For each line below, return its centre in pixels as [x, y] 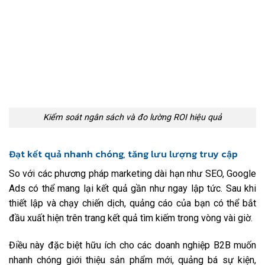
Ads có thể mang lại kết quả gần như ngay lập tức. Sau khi [132, 189]
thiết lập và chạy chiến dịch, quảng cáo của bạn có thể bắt [132, 203]
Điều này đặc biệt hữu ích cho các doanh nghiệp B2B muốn [132, 245]
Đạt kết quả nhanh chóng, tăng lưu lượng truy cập [123, 154]
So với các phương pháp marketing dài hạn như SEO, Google [132, 174]
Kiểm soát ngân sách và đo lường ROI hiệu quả [132, 118]
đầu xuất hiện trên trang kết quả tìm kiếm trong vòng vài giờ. [131, 218]
